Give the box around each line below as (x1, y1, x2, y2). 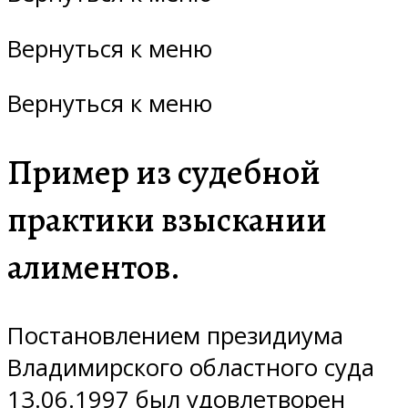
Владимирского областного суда (7, 351, 374, 383)
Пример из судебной (7, 148, 321, 197)
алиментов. (7, 243, 180, 291)
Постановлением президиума (7, 319, 343, 352)
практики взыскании (7, 196, 327, 244)
